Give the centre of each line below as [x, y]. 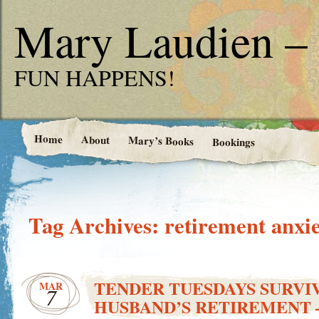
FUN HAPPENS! [95, 77]
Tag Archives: [96, 225]
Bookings [233, 142]
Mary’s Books [161, 141]
